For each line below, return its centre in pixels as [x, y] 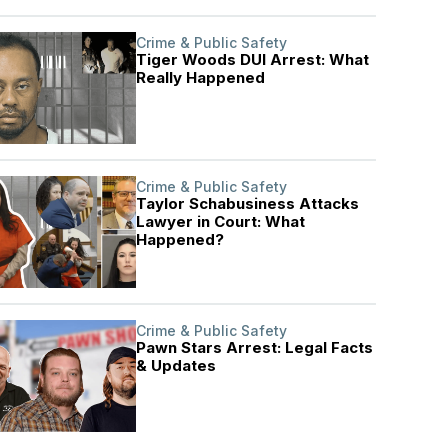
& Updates [176, 365]
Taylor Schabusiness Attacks [248, 203]
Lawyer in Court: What [221, 221]
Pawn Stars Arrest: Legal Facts [255, 347]
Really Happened [201, 77]
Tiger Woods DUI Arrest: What [253, 59]
